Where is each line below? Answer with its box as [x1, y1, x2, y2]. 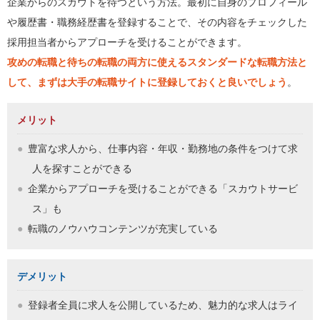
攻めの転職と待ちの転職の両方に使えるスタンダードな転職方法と [7, 57, 307, 69]
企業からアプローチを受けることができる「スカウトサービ [28, 184, 298, 195]
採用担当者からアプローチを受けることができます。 [7, 37, 247, 49]
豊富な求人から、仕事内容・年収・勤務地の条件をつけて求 [28, 144, 298, 155]
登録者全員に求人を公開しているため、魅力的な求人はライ [28, 300, 298, 311]
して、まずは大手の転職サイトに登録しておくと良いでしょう [7, 77, 287, 89]
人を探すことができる [32, 164, 132, 175]
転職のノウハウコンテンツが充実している [28, 224, 218, 235]
